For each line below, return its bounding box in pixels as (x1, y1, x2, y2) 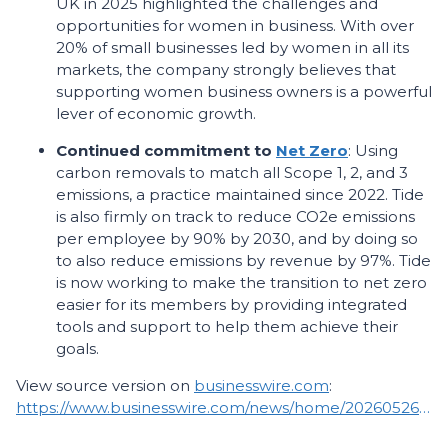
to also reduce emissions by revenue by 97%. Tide (56, 251, 431, 270)
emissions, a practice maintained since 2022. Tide (56, 185, 424, 204)
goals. (56, 339, 99, 358)
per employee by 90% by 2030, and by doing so (56, 229, 418, 248)
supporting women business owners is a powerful (56, 82, 432, 101)
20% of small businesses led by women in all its (56, 38, 409, 57)
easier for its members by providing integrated (56, 295, 407, 314)
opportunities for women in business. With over (56, 16, 414, 35)
